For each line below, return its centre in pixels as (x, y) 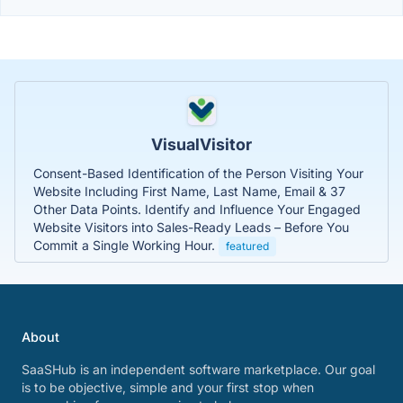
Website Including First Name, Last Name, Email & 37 (189, 191)
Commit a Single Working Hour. (126, 245)
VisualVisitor (201, 144)
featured (247, 246)
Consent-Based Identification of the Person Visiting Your (198, 173)
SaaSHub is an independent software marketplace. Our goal (198, 369)
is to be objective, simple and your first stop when (168, 387)
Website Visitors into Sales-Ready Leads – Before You (191, 227)
